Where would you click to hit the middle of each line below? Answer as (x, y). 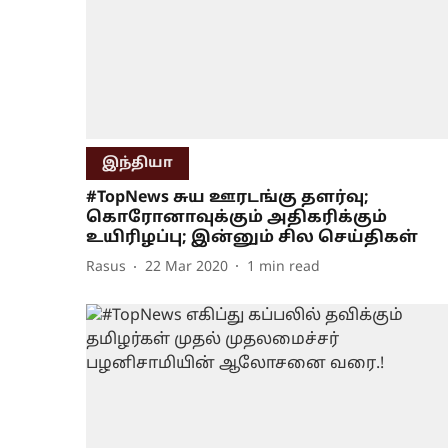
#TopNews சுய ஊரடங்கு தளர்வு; (227, 197)
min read (289, 268)
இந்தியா (137, 163)
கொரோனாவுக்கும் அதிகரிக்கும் (236, 217)
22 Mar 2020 (186, 268)
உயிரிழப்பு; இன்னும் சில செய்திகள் (252, 237)
